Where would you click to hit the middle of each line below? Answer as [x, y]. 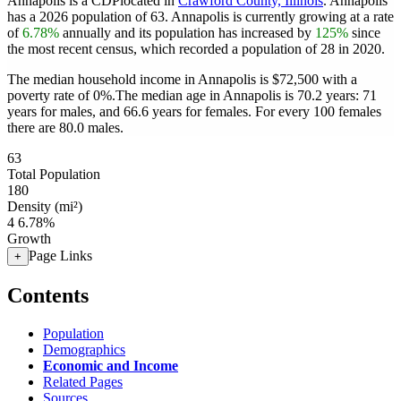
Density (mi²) [45, 206]
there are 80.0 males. [65, 128]
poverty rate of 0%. [61, 95]
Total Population [54, 174]
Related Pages [83, 381]
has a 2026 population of [79, 17]
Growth [29, 239]
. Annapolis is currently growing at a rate [279, 17]
